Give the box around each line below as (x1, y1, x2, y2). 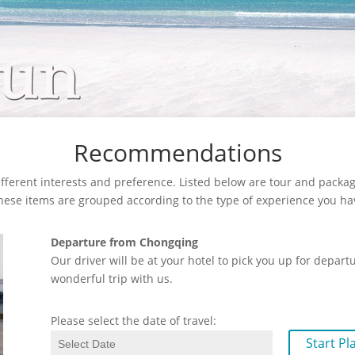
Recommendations (73, 136, 282, 169)
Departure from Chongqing (51, 235, 198, 250)
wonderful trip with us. (51, 271, 173, 286)
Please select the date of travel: (51, 313, 216, 328)
